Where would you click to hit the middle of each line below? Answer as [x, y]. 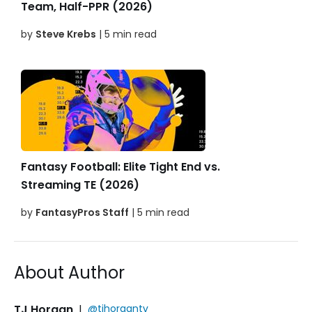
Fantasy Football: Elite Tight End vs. [120, 167]
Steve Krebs [66, 34]
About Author [69, 273]
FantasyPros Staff [82, 213]
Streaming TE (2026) [80, 185]
